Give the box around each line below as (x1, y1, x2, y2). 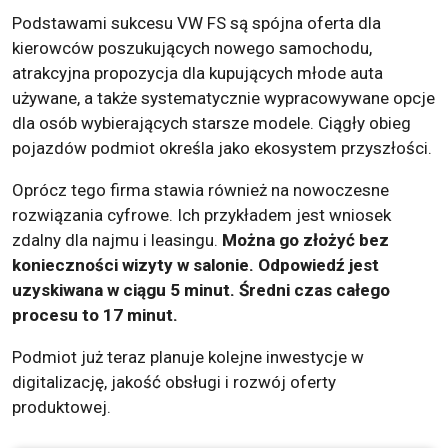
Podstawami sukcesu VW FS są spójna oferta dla (12, 13, 381, 34)
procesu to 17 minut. (12, 305, 178, 326)
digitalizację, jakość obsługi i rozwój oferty (12, 372, 336, 393)
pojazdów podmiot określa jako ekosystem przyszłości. (12, 138, 432, 159)
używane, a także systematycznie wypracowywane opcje (12, 88, 435, 109)
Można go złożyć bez (222, 230, 389, 251)
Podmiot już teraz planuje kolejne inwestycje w (12, 347, 364, 368)
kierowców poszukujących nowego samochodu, (12, 38, 372, 59)
